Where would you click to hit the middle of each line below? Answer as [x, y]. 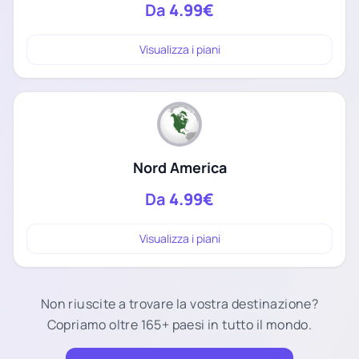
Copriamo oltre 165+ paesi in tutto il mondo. [179, 324]
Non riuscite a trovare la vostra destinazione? [179, 303]
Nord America [179, 167]
